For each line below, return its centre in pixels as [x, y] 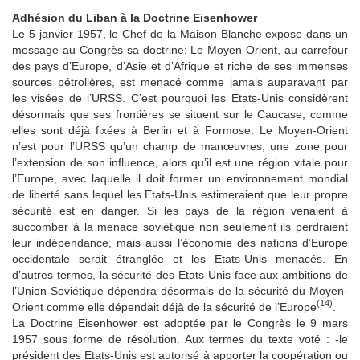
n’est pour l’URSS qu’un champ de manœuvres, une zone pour [180, 146]
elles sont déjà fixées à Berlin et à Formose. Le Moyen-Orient [180, 130]
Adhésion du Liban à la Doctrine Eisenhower [135, 17]
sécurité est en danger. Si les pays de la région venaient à [180, 210]
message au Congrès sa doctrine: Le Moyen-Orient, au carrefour [180, 49]
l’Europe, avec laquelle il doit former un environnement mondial [180, 178]
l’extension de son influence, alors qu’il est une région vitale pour [180, 162]
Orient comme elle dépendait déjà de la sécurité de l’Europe [164, 307]
